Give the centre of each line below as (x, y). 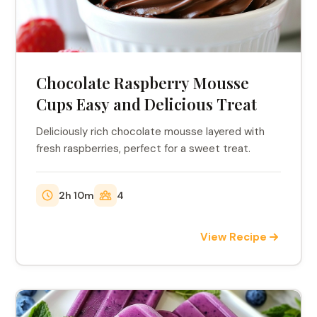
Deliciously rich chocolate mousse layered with (151, 132)
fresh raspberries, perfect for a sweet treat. (144, 149)
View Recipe (233, 237)
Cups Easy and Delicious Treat (147, 104)
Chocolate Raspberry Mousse (143, 83)
